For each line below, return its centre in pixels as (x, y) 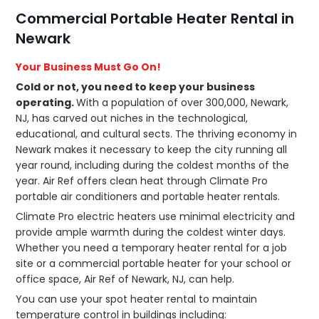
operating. (46, 103)
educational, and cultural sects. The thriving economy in (157, 134)
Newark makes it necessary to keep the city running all (152, 150)
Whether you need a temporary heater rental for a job (152, 248)
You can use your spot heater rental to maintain (137, 299)
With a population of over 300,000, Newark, (183, 103)
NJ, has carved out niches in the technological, (132, 119)
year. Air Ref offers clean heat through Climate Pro (142, 181)
